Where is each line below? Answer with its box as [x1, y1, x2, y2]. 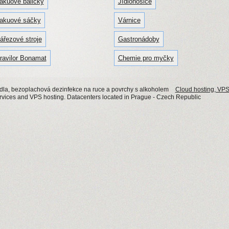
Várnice [118, 16, 141, 25]
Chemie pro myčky [118, 54, 174, 62]
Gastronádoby [118, 35, 159, 43]
